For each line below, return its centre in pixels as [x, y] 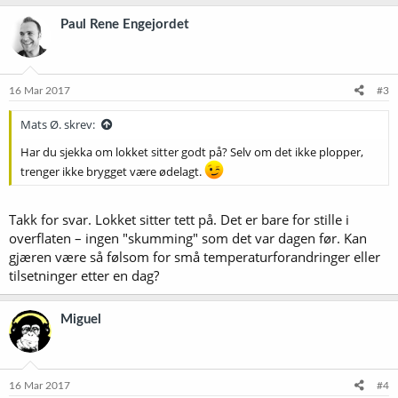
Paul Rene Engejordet [125, 24]
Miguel [81, 319]
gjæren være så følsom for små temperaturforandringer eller [195, 257]
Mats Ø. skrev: [58, 124]
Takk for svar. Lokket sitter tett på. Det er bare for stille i [179, 219]
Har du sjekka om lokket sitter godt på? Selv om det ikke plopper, [192, 151]
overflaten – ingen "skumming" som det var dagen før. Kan [188, 238]
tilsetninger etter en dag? [84, 275]
